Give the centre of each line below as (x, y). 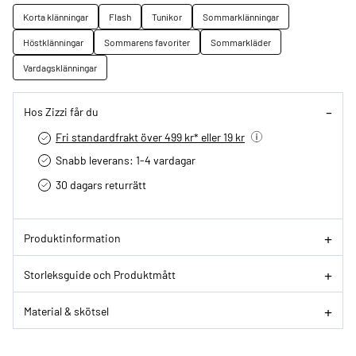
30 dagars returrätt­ (101, 185)
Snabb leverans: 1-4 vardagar (126, 160)
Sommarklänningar (241, 17)
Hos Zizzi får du (61, 111)
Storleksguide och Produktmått (100, 274)
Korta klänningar (56, 17)
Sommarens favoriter (147, 43)
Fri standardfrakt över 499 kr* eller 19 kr (150, 137)
